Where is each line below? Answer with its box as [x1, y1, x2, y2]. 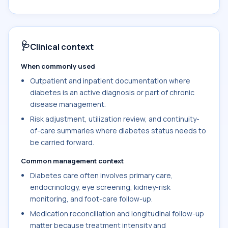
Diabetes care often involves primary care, [30, 170, 173, 180]
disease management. [30, 99, 106, 109]
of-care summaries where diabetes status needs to [30, 126, 206, 135]
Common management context [21, 156, 124, 165]
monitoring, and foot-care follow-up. [30, 194, 153, 204]
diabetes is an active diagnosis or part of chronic [30, 88, 194, 97]
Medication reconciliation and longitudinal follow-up [30, 209, 204, 218]
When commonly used [21, 62, 95, 71]
